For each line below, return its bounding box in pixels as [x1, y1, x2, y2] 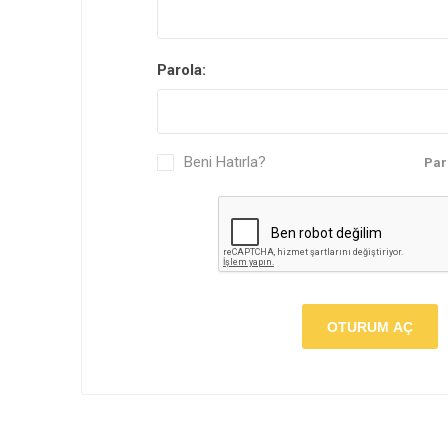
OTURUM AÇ [327, 318, 414, 335]
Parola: [156, 61, 206, 79]
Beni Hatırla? [183, 153, 266, 171]
